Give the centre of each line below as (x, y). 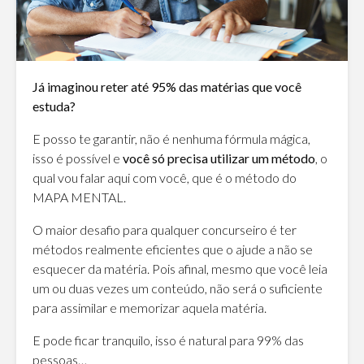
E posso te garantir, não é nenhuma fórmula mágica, (171, 138)
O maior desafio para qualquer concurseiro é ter (165, 229)
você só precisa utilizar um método (219, 158)
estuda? (54, 106)
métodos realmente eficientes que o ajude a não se (173, 249)
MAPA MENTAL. (79, 197)
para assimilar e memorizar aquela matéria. (149, 307)
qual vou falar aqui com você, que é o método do (165, 177)
